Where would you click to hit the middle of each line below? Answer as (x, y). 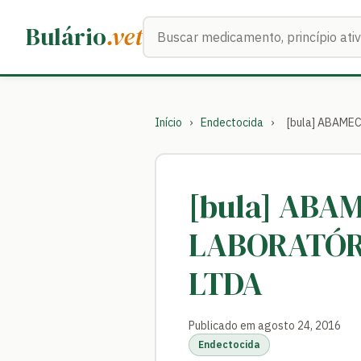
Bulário (66, 37)
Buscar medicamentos (207, 26)
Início (168, 122)
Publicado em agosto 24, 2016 (265, 326)
